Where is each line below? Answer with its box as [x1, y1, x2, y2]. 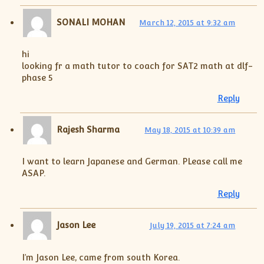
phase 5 [21, 72, 52, 83]
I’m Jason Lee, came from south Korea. [21, 252, 180, 262]
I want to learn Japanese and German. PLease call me [21, 156, 242, 167]
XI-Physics [37, 14, 87, 25]
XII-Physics [37, 31, 90, 42]
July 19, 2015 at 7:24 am [150, 221, 236, 230]
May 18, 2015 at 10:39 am [144, 125, 236, 134]
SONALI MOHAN [57, 16, 126, 27]
